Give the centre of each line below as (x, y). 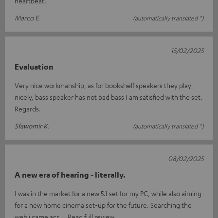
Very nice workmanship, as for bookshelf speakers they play (103, 85)
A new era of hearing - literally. (70, 175)
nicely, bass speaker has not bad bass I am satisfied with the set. (109, 97)
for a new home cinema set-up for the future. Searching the (103, 205)
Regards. (28, 109)
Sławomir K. (32, 126)
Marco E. (28, 18)
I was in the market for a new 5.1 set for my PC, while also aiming (108, 193)
